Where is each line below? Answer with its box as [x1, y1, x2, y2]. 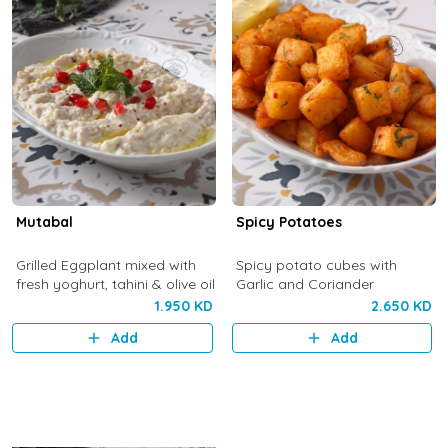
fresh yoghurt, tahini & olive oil [15, 275, 215, 293]
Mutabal [15, 213, 73, 231]
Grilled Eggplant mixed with [15, 256, 196, 274]
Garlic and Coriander [235, 275, 374, 293]
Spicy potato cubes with [235, 256, 397, 274]
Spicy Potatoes [235, 213, 342, 231]
